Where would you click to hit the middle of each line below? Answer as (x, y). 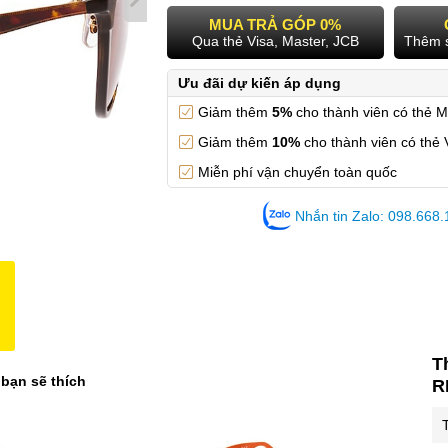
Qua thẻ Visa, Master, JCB (275, 41)
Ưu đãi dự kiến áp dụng (259, 83)
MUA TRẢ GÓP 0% (275, 24)
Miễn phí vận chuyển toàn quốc (297, 172)
